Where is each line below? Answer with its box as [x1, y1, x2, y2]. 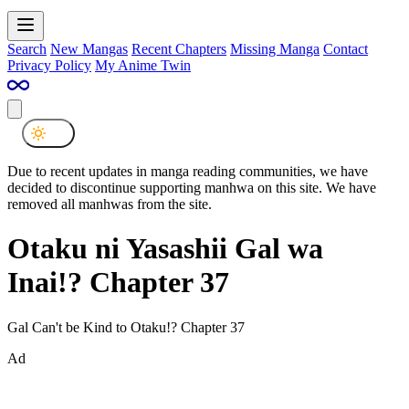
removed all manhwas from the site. [7, 195, 212, 212]
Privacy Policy [7, 57, 91, 73]
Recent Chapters [131, 40, 226, 57]
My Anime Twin [95, 57, 191, 73]
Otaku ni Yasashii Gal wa [7, 232, 323, 266]
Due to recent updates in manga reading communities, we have [7, 163, 368, 179]
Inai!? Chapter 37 [7, 266, 229, 299]
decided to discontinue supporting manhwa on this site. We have [7, 179, 376, 195]
